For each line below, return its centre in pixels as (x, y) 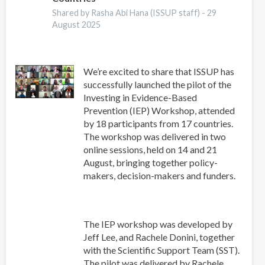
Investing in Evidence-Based (140, 97)
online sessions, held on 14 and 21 (150, 149)
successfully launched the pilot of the (157, 84)
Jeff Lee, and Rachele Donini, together (159, 237)
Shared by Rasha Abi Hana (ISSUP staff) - (130, 12)
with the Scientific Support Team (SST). (161, 250)
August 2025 (77, 24)
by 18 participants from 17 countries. (158, 123)
